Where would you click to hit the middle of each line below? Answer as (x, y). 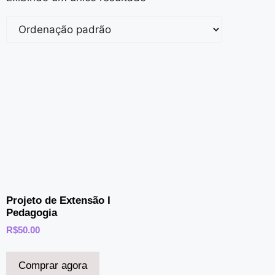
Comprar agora (53, 266)
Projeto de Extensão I (58, 200)
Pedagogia (32, 212)
